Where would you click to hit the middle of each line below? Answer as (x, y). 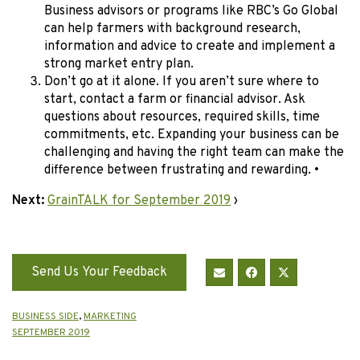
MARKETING (110, 317)
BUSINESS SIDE (45, 317)
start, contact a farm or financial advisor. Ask (175, 100)
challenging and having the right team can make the (194, 153)
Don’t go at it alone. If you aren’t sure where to (182, 82)
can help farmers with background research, (172, 29)
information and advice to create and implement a (190, 47)
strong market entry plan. (119, 65)
